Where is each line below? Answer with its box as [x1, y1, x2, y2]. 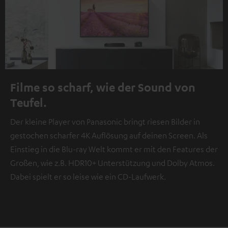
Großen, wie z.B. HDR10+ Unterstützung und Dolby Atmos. [10, 158, 215, 168]
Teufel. [10, 95, 47, 110]
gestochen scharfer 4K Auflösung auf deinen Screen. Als [10, 130, 208, 141]
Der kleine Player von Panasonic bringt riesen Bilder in [10, 117, 200, 127]
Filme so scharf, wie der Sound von [10, 80, 195, 95]
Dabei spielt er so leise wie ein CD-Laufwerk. [10, 172, 166, 182]
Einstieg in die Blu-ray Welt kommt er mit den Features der [10, 144, 218, 155]
